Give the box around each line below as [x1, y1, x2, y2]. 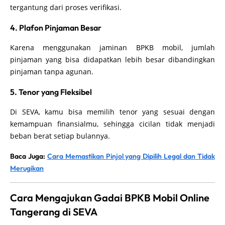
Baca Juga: [10, 151, 47, 161]
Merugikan [10, 163, 44, 173]
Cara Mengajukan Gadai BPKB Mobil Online [10, 191, 209, 204]
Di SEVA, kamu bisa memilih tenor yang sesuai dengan [10, 106, 215, 117]
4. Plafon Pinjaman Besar [10, 22, 101, 33]
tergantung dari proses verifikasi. [10, 2, 122, 12]
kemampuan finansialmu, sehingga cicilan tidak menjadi [10, 119, 215, 129]
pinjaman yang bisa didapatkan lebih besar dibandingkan [10, 54, 215, 64]
